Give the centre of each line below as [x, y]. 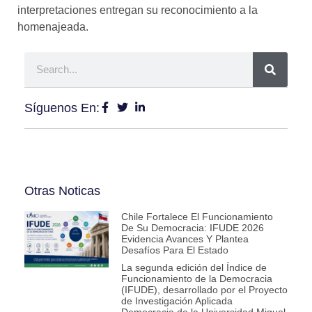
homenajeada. [53, 26]
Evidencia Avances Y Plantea [185, 239]
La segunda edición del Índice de [194, 267]
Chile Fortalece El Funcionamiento [197, 216]
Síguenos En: [62, 108]
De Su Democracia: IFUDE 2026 [192, 227]
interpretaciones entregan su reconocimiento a [133, 10]
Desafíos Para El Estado [174, 250]
